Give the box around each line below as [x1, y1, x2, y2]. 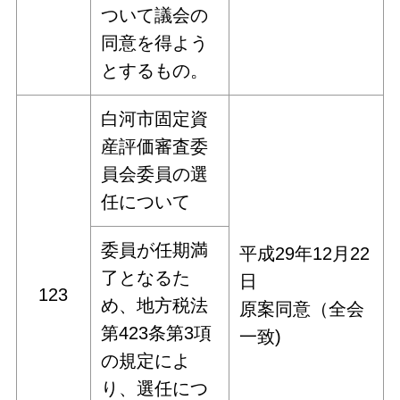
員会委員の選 [101, 163, 209, 184]
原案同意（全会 [239, 298, 365, 319]
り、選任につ [101, 378, 209, 398]
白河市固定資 [101, 108, 209, 129]
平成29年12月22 [239, 243, 371, 263]
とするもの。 [101, 60, 209, 80]
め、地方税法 [101, 295, 209, 315]
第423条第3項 [101, 322, 212, 343]
